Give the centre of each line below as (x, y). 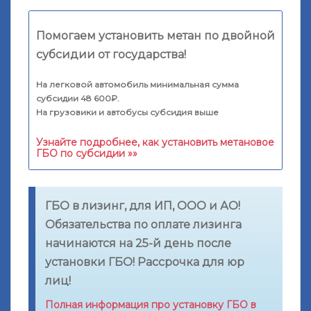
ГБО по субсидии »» (87, 154)
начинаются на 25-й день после (138, 244)
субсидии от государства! (111, 55)
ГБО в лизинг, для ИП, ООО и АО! (143, 206)
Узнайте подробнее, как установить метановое (155, 143)
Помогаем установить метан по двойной (155, 36)
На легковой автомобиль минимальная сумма (137, 85)
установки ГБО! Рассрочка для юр (145, 262)
